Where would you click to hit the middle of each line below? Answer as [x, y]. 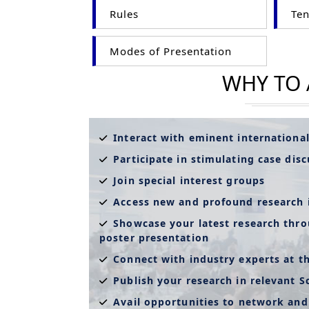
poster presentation [154, 238]
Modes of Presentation [169, 51]
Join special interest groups [188, 181]
